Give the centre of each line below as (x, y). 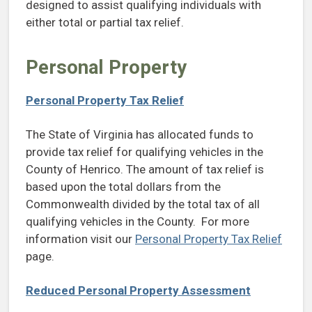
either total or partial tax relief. (105, 23)
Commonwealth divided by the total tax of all (143, 204)
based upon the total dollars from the (123, 187)
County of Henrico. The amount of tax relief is (145, 170)
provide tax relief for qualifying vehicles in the (145, 152)
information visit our (80, 239)
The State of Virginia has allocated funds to (140, 135)
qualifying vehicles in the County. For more (138, 222)
